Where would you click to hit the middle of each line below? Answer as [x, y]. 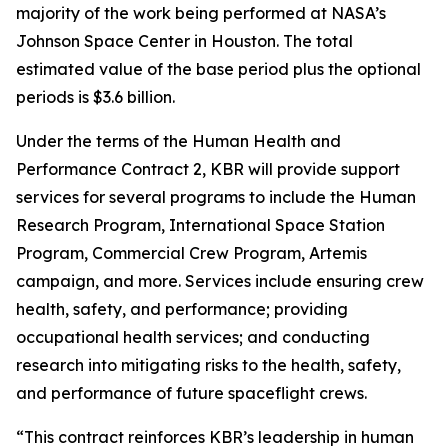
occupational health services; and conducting [193, 337]
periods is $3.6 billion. [97, 97]
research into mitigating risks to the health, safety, [208, 365]
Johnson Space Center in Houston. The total [184, 41]
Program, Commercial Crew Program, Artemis [191, 253]
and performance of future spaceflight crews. [191, 393]
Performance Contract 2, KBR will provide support [208, 169]
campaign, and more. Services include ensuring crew [220, 281]
